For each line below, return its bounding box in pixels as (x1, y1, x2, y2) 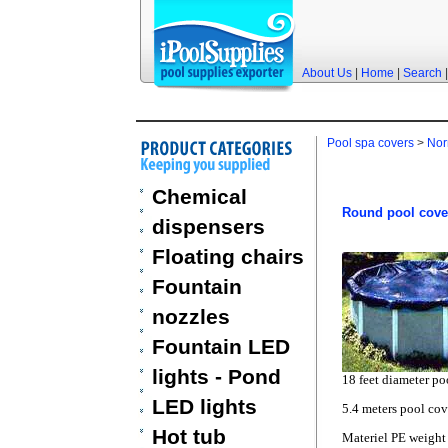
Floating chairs (151, 245, 304, 268)
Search (402, 66, 442, 80)
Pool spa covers (326, 136, 414, 150)
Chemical (151, 185, 247, 208)
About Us (301, 66, 352, 80)
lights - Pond (151, 365, 281, 388)
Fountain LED (151, 335, 290, 358)
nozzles (151, 305, 230, 328)
